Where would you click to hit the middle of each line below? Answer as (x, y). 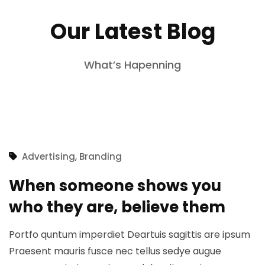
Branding (101, 156)
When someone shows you (115, 185)
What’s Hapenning (132, 64)
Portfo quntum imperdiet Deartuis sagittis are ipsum (130, 234)
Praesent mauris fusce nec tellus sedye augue (115, 251)
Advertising (49, 156)
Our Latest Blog (132, 31)
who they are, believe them (117, 207)
